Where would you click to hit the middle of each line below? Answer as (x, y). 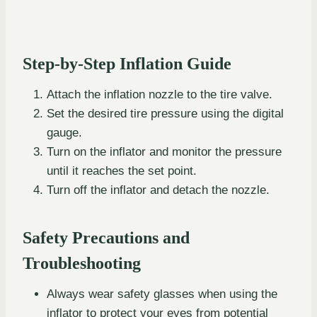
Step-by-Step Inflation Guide (127, 63)
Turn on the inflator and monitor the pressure (164, 151)
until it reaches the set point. (122, 171)
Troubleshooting (82, 263)
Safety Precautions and (106, 237)
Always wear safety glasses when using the (162, 294)
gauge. (64, 132)
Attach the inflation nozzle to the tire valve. (160, 94)
